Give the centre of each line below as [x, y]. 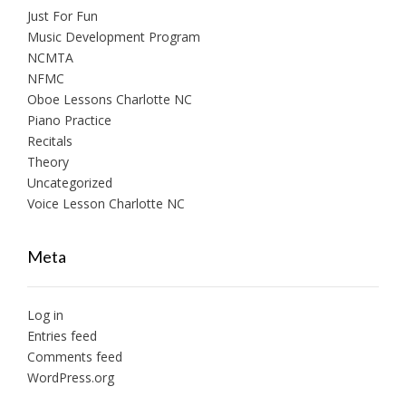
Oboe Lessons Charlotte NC [110, 99]
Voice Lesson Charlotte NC [106, 203]
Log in [45, 314]
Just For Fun [63, 15]
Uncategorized [70, 182]
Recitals [50, 140]
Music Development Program [114, 36]
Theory [48, 161]
